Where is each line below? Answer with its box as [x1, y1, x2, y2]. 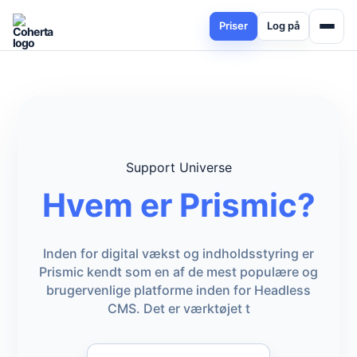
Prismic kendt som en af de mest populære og [39, 264, 318, 280]
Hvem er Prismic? [41, 186, 316, 225]
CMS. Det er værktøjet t [107, 300, 250, 316]
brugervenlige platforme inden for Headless [46, 282, 311, 298]
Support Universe [125, 159, 232, 175]
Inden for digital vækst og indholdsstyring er [43, 245, 314, 261]
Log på [267, 19, 300, 32]
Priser [219, 19, 248, 32]
